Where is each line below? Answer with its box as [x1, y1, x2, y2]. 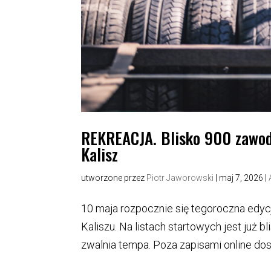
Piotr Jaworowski [146, 173, 214, 183]
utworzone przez [81, 173, 147, 183]
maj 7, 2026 [219, 173, 264, 183]
